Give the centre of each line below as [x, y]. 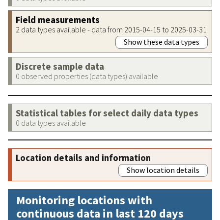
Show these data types [162, 41]
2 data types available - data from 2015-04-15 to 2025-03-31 [111, 29]
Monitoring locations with [84, 200]
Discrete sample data [60, 66]
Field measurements [58, 20]
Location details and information [83, 158]
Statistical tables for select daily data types [107, 113]
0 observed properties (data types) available [87, 76]
